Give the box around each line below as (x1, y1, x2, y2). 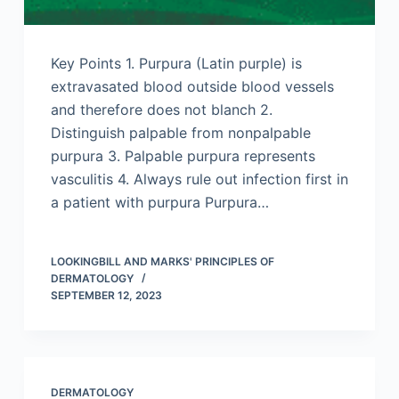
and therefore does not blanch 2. (50, 100, 273, 118)
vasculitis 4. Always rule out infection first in (50, 169, 348, 188)
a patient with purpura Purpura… (50, 192, 269, 211)
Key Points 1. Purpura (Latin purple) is (50, 53, 302, 72)
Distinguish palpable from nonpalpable (50, 123, 311, 142)
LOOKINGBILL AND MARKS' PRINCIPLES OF (50, 254, 274, 268)
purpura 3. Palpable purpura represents (50, 146, 315, 165)
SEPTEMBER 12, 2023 (50, 288, 162, 302)
